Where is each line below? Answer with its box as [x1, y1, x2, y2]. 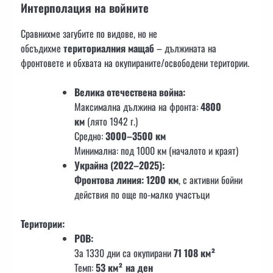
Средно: [74, 129, 105, 144]
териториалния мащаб [63, 41, 154, 56]
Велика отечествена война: [74, 85, 185, 100]
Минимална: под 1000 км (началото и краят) [74, 143, 238, 158]
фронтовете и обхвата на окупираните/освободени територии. [21, 55, 249, 71]
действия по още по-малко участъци [74, 187, 210, 202]
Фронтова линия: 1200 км [74, 172, 179, 188]
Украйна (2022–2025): [74, 158, 165, 173]
